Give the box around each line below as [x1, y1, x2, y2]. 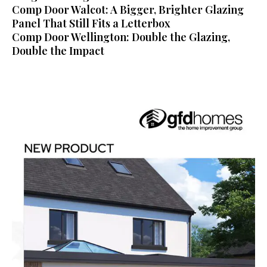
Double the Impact [12, 43, 104, 58]
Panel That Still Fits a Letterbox [12, 15, 170, 30]
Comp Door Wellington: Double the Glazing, [12, 29, 230, 44]
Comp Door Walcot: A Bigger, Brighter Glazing [12, 2, 244, 17]
